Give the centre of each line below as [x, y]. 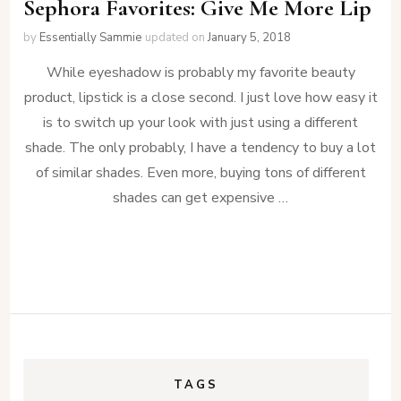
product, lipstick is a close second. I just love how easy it [200, 98]
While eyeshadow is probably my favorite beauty [200, 73]
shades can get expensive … [200, 198]
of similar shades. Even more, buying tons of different [200, 173]
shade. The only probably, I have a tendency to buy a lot [200, 148]
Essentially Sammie [91, 38]
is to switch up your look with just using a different [200, 123]
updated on [177, 38]
